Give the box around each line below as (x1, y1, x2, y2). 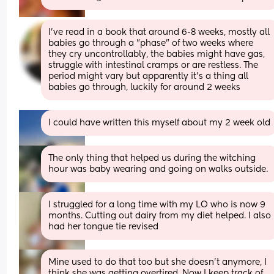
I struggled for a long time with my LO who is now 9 (48, 200, 266, 209)
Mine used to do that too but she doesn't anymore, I (48, 257, 267, 267)
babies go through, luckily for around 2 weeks (48, 83, 241, 92)
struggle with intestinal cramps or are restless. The (48, 61, 259, 70)
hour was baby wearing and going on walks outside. (48, 165, 268, 174)
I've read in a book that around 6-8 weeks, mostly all (48, 28, 270, 37)
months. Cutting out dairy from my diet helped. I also (48, 211, 272, 220)
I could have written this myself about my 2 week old (48, 118, 271, 127)
